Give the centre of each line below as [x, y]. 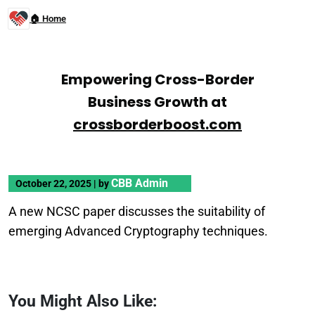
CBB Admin [140, 183]
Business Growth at [157, 102]
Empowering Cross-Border [157, 79]
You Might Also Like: [83, 301]
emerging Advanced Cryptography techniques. [138, 231]
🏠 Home [48, 19]
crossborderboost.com [157, 124]
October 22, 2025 [54, 184]
